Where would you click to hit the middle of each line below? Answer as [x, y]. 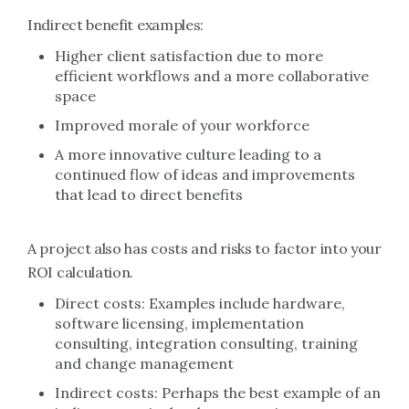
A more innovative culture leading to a [188, 154]
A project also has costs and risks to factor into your [204, 248]
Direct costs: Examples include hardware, [200, 303]
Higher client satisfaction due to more [189, 56]
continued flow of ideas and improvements [205, 174]
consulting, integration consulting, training [206, 343]
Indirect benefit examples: [116, 25]
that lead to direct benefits [149, 194]
